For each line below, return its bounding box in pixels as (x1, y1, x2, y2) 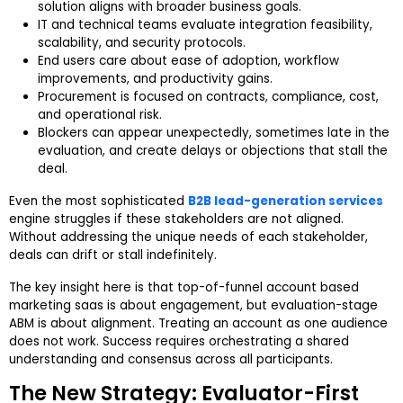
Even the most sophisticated (9, 193, 188, 210)
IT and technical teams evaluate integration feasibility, (38, 16, 372, 34)
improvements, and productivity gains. (38, 70, 273, 88)
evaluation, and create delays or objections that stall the (38, 142, 388, 160)
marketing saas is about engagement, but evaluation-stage (9, 297, 378, 315)
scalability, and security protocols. (38, 34, 246, 52)
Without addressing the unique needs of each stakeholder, (9, 228, 368, 246)
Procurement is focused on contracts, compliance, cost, (38, 88, 379, 106)
